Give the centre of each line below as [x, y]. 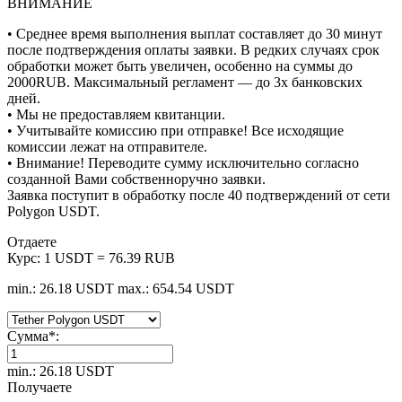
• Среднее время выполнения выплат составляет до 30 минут [195, 34]
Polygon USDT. [53, 212]
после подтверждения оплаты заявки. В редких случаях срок [193, 50]
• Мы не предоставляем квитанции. [116, 115]
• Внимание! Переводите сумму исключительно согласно [183, 163]
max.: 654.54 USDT [176, 289]
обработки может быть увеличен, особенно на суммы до [180, 66]
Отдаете [32, 242]
